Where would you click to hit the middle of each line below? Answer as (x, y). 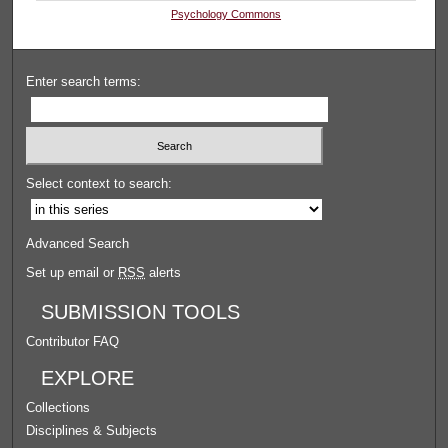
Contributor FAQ (73, 342)
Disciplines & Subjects (92, 431)
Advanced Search (78, 244)
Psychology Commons (226, 13)
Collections (58, 408)
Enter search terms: (84, 81)
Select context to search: (99, 184)
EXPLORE (88, 378)
